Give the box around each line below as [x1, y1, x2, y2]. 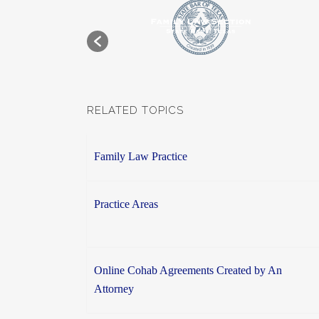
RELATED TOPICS [87, 104, 184, 117]
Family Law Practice [94, 150, 187, 163]
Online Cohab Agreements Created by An [94, 264, 282, 277]
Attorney [94, 283, 134, 296]
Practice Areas [94, 198, 158, 211]
